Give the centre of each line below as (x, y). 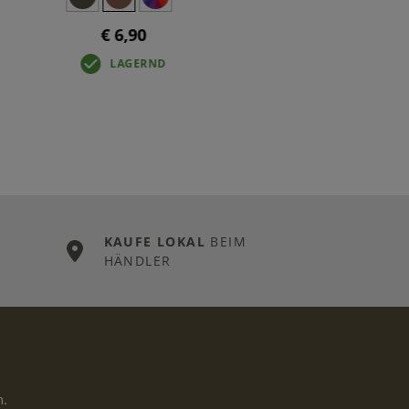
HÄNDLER (137, 260)
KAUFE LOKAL (155, 241)
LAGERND (138, 63)
